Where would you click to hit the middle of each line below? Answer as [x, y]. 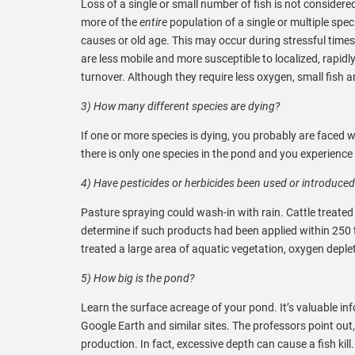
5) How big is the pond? [137, 278]
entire [153, 22]
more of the [110, 22]
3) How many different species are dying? [180, 106]
